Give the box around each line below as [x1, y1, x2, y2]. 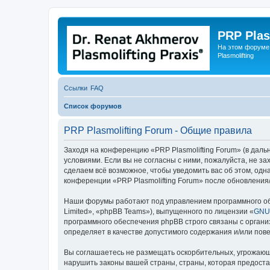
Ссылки [64, 84, 87, 92]
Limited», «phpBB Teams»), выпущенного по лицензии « [64, 207, 254, 216]
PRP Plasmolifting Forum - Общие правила [64, 125, 252, 136]
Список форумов [64, 102, 122, 110]
